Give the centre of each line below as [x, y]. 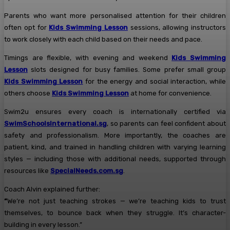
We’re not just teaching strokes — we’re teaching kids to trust [117, 201]
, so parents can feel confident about [166, 124]
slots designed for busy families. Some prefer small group [127, 70]
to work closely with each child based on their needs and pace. [103, 40]
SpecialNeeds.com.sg [87, 171]
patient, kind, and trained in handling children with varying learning [115, 147]
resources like [27, 171]
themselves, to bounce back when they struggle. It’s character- [115, 213]
